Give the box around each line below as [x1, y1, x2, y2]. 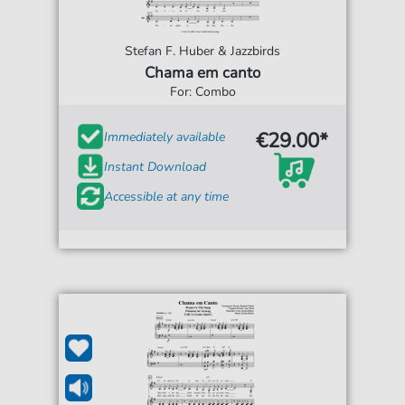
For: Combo [169, 83, 236, 101]
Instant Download [104, 157, 207, 175]
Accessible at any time [104, 187, 230, 205]
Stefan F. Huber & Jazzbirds [125, 42, 280, 61]
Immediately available [104, 127, 226, 146]
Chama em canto [145, 62, 260, 84]
